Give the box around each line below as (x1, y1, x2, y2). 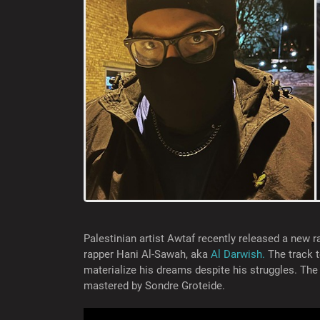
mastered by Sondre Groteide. (84, 279, 225, 292)
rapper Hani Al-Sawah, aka (84, 247, 211, 261)
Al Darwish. (211, 247, 265, 261)
